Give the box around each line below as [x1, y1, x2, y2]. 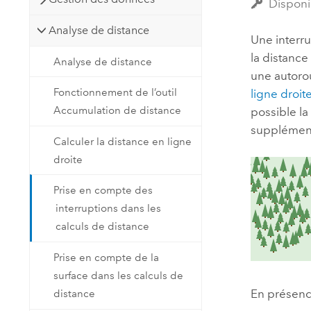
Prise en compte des [53, 184, 153, 197]
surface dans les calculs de [53, 269, 184, 282]
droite [53, 153, 83, 166]
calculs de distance [56, 220, 150, 233]
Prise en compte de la [53, 251, 160, 264]
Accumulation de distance [53, 104, 182, 117]
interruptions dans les [56, 202, 162, 215]
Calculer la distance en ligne [53, 135, 192, 148]
